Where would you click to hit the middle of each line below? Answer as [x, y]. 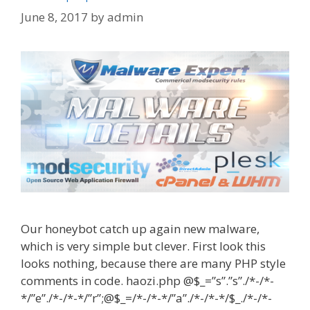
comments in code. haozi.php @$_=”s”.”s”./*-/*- [147, 280]
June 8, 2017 [54, 17]
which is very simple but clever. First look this [143, 246]
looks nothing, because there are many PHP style [153, 263]
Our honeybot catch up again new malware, [140, 228]
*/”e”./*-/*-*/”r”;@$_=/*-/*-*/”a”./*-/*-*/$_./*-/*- [146, 298]
